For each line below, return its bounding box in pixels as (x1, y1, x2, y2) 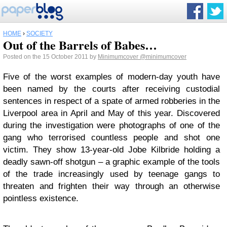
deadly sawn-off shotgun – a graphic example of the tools (3, 157, 220, 167)
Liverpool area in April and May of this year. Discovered (3, 108, 220, 118)
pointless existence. (3, 194, 79, 203)
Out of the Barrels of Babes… (3, 36, 157, 54)
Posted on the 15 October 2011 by (3, 53, 98, 60)
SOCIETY (26, 30, 53, 37)
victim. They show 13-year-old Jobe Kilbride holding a (3, 145, 220, 155)
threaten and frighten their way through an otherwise (3, 181, 220, 191)
